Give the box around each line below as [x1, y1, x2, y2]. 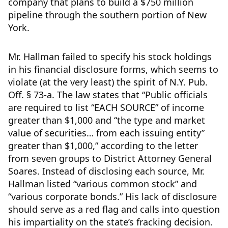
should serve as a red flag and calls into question [8, 203, 220, 215]
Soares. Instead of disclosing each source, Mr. [8, 165, 205, 177]
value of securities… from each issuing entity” [8, 127, 205, 139]
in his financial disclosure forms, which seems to [8, 63, 218, 75]
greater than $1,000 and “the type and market [8, 114, 205, 126]
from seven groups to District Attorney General [8, 152, 212, 164]
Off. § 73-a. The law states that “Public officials [8, 89, 208, 101]
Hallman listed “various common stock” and [8, 178, 197, 190]
